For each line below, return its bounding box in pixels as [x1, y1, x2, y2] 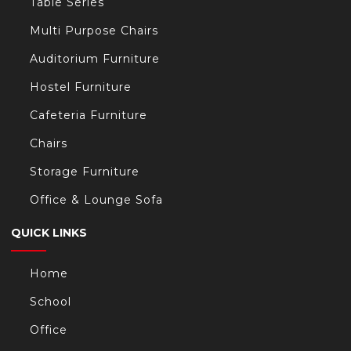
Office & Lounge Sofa [30, 193, 163, 208]
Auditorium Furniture [30, 52, 160, 67]
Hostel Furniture [30, 80, 132, 95]
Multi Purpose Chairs [30, 24, 158, 38]
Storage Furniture [30, 165, 139, 179]
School [30, 295, 71, 309]
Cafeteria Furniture [30, 108, 147, 123]
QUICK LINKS [11, 226, 87, 241]
